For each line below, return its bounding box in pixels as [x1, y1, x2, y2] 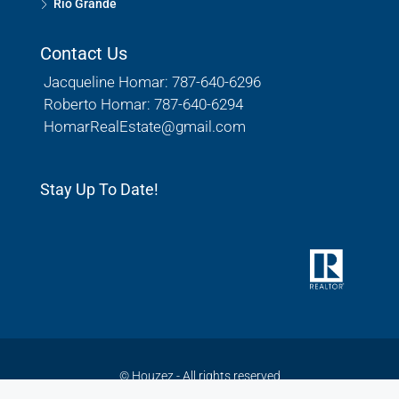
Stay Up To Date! [40, 179, 159, 199]
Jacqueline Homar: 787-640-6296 [40, 72, 261, 91]
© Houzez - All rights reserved [118, 368, 281, 383]
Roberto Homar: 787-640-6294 [40, 94, 243, 113]
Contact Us [40, 42, 127, 64]
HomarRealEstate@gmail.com [44, 117, 246, 135]
